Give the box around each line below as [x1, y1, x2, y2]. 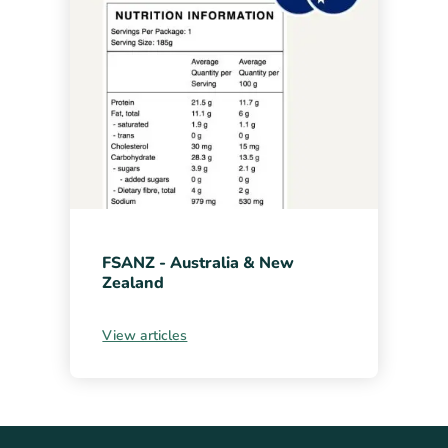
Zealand [102, 272, 165, 295]
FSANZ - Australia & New [102, 252, 295, 275]
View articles [102, 326, 188, 346]
